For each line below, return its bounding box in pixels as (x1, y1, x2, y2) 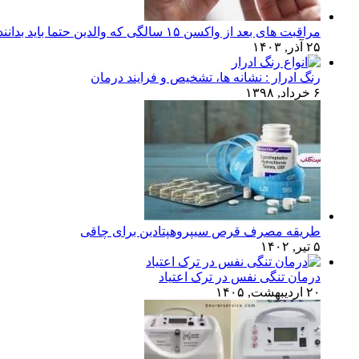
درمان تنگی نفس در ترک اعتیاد (159, 269, 321, 284)
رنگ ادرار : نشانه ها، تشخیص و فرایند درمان (91, 70, 321, 84)
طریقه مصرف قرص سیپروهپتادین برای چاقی (80, 224, 321, 238)
